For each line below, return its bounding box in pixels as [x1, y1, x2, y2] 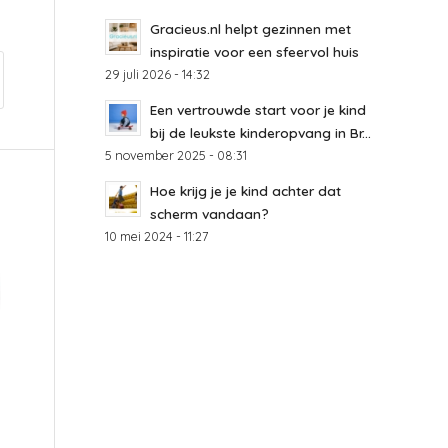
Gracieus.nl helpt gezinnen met [150, 20, 352, 37]
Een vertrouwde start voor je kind [150, 101, 367, 118]
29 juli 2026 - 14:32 [105, 66, 211, 82]
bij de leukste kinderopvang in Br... [150, 124, 372, 141]
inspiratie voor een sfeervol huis [150, 43, 360, 60]
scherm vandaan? [150, 205, 270, 222]
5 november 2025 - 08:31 [105, 147, 248, 163]
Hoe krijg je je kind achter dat [150, 182, 342, 199]
